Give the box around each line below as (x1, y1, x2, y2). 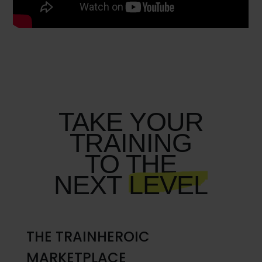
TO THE (85, 149, 177, 179)
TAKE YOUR (58, 106, 204, 137)
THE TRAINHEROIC (26, 227, 150, 247)
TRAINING (70, 127, 192, 158)
